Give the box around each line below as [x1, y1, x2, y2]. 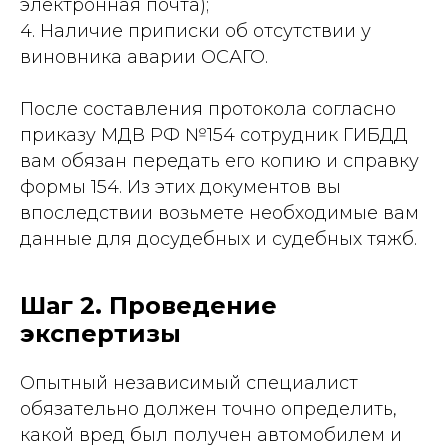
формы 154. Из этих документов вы [20, 176, 341, 198]
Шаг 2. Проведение [20, 291, 277, 320]
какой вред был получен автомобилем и [20, 424, 402, 446]
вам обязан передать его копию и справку [20, 150, 419, 172]
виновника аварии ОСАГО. [20, 46, 268, 68]
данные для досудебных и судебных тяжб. [20, 228, 417, 250]
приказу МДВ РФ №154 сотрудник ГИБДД [20, 124, 408, 146]
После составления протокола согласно [20, 98, 396, 120]
